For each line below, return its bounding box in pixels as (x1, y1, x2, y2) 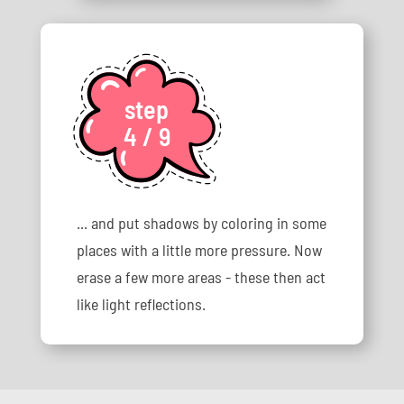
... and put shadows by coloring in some (76, 212, 326, 234)
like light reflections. (76, 293, 206, 315)
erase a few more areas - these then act (76, 266, 326, 288)
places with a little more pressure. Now (76, 239, 322, 261)
